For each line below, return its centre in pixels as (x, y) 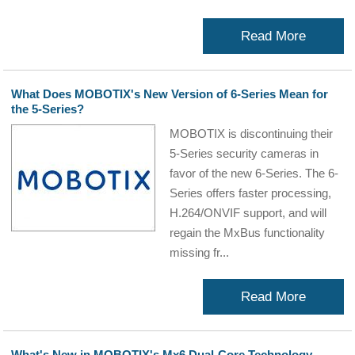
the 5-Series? (48, 109)
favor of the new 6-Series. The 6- (254, 173)
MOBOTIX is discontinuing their (252, 134)
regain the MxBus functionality (248, 233)
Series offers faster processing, (251, 193)
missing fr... (200, 252)
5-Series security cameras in (244, 153)
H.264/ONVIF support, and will (248, 213)
